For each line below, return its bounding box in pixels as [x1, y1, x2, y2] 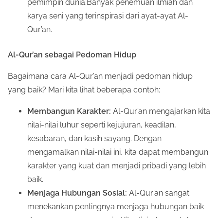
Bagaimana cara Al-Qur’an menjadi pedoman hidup [8, 71, 193, 81]
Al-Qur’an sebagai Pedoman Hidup [8, 50, 136, 59]
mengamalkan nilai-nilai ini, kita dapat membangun [27, 147, 208, 157]
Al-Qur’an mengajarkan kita [111, 106, 210, 116]
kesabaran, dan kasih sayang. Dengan [27, 133, 162, 143]
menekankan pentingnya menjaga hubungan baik [27, 201, 204, 211]
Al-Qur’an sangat [127, 188, 189, 198]
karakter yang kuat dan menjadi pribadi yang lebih [27, 161, 206, 170]
